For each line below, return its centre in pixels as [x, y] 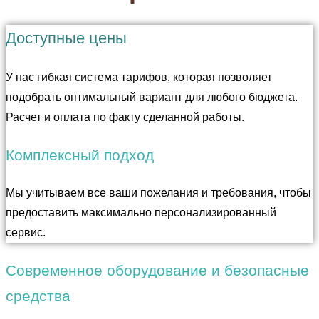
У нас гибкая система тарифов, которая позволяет [139, 77]
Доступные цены [66, 38]
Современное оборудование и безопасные [157, 270]
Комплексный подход [80, 155]
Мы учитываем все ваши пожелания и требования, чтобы [158, 192]
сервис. [26, 232]
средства [38, 296]
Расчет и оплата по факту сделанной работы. [125, 117]
